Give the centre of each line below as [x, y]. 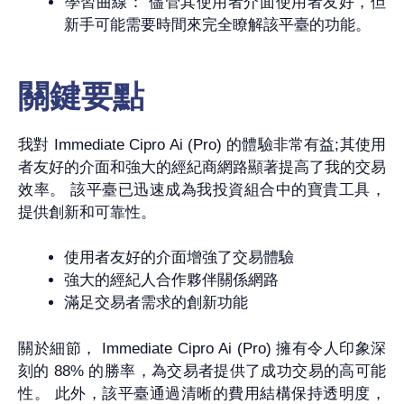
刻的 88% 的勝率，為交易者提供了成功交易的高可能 [202, 371]
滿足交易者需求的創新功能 [156, 303]
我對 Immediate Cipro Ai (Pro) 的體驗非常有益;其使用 [202, 144]
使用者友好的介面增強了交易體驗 [179, 258]
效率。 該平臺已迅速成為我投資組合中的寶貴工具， [202, 189]
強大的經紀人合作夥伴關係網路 [171, 280]
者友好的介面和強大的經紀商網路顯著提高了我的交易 [202, 167]
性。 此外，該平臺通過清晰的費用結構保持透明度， [202, 393]
